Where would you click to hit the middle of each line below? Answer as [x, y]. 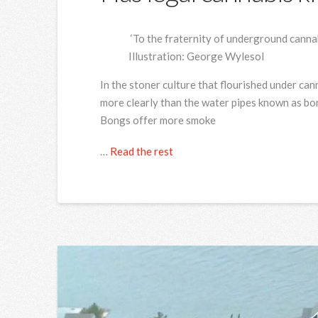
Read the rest [141, 152]
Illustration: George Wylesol [196, 56]
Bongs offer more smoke [158, 120]
